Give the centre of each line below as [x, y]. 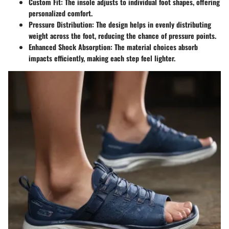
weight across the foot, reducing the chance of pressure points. [122, 36]
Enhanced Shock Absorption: [71, 47]
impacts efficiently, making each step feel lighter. [102, 58]
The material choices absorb [155, 47]
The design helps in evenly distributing [153, 25]
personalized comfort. [61, 13]
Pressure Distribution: [61, 25]
